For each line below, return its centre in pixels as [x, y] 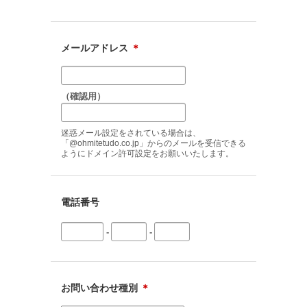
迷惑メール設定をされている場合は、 [131, 133]
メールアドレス [96, 48]
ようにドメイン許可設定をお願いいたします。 [147, 153]
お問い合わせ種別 [101, 288]
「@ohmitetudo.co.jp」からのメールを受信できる [153, 143]
